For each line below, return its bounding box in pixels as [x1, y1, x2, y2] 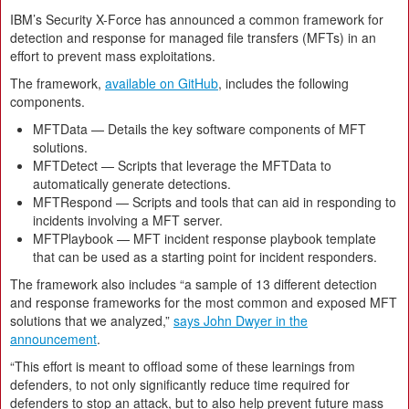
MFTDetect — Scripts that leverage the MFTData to [33, 156, 331, 175]
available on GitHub [105, 74, 218, 93]
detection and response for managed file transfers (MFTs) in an [10, 28, 376, 47]
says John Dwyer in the [173, 311, 308, 330]
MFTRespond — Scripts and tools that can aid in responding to [33, 193, 396, 212]
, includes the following [218, 74, 349, 93]
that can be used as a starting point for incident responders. [33, 247, 377, 267]
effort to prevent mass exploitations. [10, 47, 215, 66]
